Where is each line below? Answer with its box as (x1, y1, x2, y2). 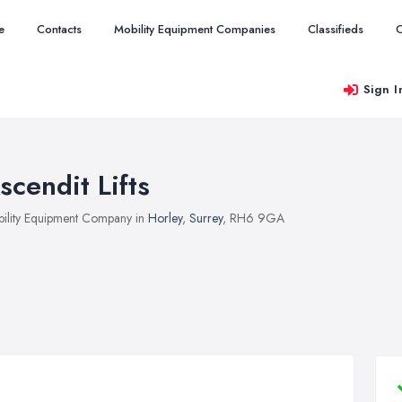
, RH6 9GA (223, 209, 284, 227)
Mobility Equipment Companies (114, 21, 275, 38)
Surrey (189, 209, 223, 227)
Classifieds (308, 21, 363, 38)
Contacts (37, 21, 82, 38)
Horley (148, 209, 182, 227)
